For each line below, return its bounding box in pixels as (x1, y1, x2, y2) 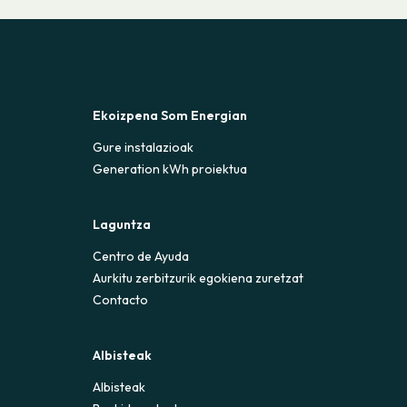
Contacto (93, 292, 149, 309)
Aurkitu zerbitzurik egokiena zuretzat (93, 270, 304, 287)
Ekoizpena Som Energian (93, 107, 248, 124)
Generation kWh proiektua (93, 161, 248, 178)
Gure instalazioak (93, 139, 194, 156)
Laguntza (93, 216, 152, 233)
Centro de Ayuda (93, 248, 190, 265)
